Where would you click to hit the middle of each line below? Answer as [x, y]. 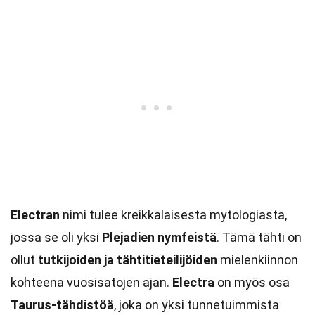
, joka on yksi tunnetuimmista [197, 305]
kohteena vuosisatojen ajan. [91, 282]
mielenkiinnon [258, 260]
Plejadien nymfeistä [159, 237]
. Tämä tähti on [259, 237]
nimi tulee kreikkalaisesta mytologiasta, [173, 215]
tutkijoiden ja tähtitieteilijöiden [128, 260]
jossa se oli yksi [56, 237]
